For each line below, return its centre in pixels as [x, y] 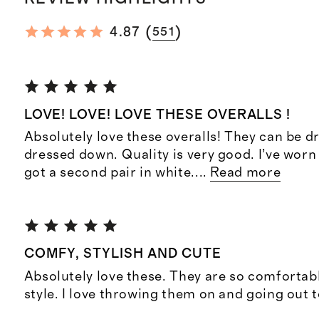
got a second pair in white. [109, 172]
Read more [246, 172]
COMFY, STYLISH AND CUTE [122, 254]
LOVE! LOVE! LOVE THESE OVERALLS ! [157, 115]
